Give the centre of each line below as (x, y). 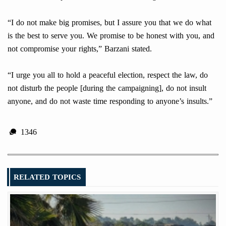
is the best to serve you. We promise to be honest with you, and (111, 36)
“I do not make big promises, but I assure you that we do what (109, 23)
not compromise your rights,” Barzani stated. (80, 49)
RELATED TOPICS (47, 177)
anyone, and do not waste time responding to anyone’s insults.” (110, 101)
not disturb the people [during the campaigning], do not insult (107, 88)
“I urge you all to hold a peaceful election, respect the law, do (108, 75)
